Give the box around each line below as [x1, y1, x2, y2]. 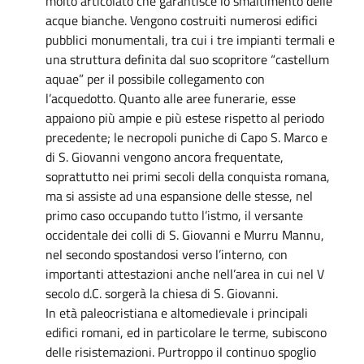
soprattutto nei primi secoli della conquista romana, [45, 166, 330, 186]
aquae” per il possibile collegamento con [45, 68, 265, 89]
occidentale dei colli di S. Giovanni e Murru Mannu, [45, 224, 324, 245]
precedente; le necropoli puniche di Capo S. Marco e [45, 127, 327, 147]
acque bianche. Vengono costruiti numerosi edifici [45, 10, 318, 30]
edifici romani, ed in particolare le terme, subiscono [45, 322, 327, 342]
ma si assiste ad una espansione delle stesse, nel [45, 185, 313, 206]
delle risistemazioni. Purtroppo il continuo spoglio [45, 341, 316, 362]
